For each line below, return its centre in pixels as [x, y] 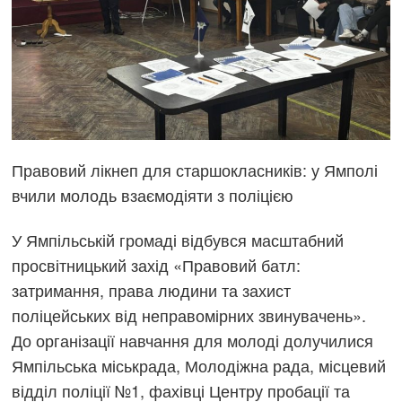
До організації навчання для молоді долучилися [193, 340]
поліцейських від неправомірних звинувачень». [189, 315]
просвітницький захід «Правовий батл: [157, 264]
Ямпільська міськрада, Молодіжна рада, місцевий [199, 365]
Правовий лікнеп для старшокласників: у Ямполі [195, 170]
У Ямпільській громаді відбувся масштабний [178, 239]
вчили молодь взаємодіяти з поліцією [153, 195]
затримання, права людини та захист [152, 289]
